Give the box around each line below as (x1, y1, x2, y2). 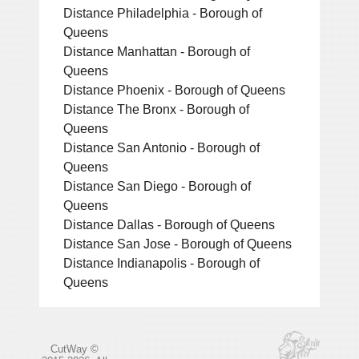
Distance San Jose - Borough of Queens (63, 236, 292, 251)
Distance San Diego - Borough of (63, 178, 251, 193)
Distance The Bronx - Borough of (63, 101, 249, 116)
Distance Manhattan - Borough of (63, 43, 250, 58)
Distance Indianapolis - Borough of (63, 255, 260, 270)
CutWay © (50, 342, 99, 355)
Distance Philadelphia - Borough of (63, 5, 262, 20)
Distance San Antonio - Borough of (63, 139, 260, 155)
